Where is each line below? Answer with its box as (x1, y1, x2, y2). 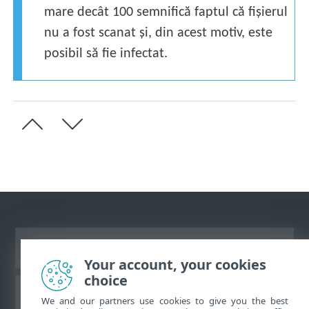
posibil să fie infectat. (44, 47, 168, 61)
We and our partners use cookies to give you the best (41, 295, 288, 307)
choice (84, 271, 128, 290)
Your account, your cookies (84, 255, 266, 274)
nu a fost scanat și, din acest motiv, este (44, 26, 273, 41)
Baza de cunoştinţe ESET (79, 288, 230, 303)
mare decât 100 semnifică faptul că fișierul (44, 6, 288, 20)
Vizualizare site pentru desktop (58, 240, 251, 255)
